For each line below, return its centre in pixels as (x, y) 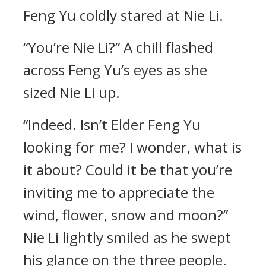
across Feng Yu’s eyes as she (115, 70)
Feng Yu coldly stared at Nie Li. (123, 15)
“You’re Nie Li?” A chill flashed (118, 47)
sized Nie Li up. (72, 92)
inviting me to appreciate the (119, 192)
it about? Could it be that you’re (128, 170)
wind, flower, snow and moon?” (126, 215)
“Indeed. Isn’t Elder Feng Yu (112, 124)
